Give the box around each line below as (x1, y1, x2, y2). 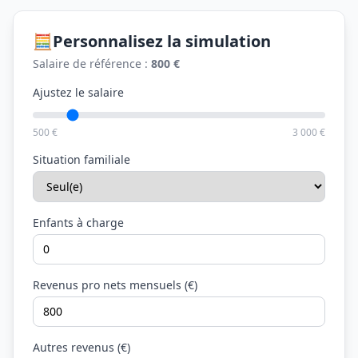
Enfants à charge (33, 215, 124, 230)
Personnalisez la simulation (53, 30, 271, 52)
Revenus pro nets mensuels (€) (33, 277, 197, 292)
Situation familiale (33, 152, 130, 167)
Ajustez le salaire (33, 85, 124, 100)
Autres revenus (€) (33, 340, 130, 355)
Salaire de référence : (33, 56, 151, 71)
